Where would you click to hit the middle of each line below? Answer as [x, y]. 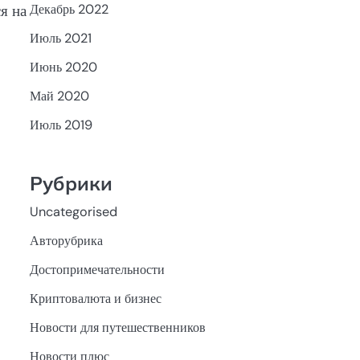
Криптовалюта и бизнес [95, 298]
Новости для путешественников [117, 327]
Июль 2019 [61, 125]
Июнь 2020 [63, 67]
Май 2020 [59, 96]
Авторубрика [66, 240]
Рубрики [71, 183]
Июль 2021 [60, 39]
